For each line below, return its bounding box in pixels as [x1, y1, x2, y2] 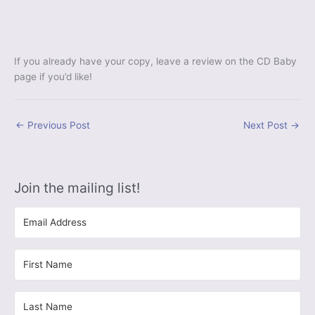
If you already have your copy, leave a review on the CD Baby [14, 56, 297, 67]
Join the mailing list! [14, 179, 140, 196]
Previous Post [25, 120, 90, 131]
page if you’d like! [14, 71, 92, 83]
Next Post [243, 120, 290, 131]
